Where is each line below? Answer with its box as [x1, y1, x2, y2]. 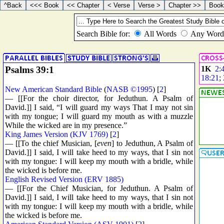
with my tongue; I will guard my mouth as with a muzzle [5, 111, 193, 120]
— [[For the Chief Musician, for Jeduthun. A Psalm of [5, 183, 193, 192]
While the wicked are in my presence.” [5, 120, 127, 129]
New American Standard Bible [5, 84, 102, 93]
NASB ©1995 [106, 84, 152, 93]
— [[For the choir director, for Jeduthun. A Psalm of [5, 93, 193, 102]
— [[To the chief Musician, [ [5, 138, 97, 147]
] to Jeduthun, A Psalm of [111, 138, 193, 147]
